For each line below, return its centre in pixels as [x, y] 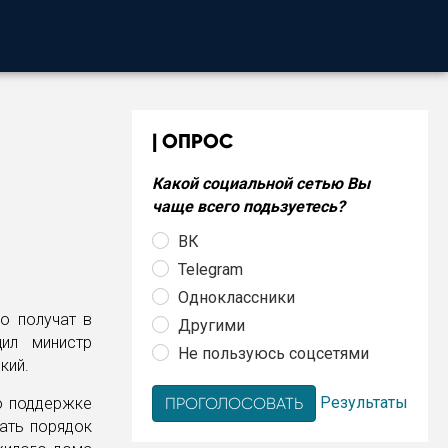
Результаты [364, 402]
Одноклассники [236, 297]
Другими [211, 325]
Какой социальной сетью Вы [261, 183]
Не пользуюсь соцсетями [273, 353]
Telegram [210, 269]
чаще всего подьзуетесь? [248, 206]
